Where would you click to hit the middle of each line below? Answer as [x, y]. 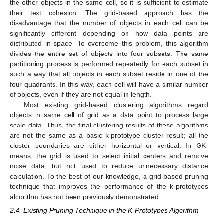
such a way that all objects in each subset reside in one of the [109, 74]
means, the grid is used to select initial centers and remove [109, 156]
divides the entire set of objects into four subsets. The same [109, 54]
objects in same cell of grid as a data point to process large [109, 115]
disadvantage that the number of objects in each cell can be [109, 23]
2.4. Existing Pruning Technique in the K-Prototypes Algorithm [104, 210]
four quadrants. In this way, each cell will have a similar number [109, 84]
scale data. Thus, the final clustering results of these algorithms [109, 125]
